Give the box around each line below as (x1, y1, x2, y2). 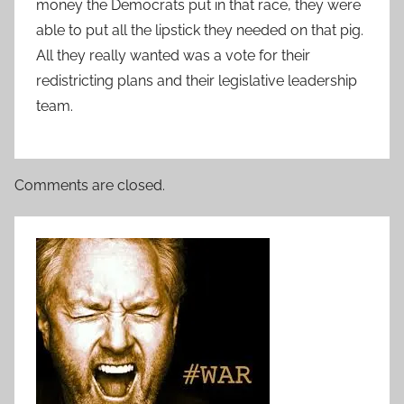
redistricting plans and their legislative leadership (36, 71, 357, 89)
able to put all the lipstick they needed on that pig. (36, 21, 363, 39)
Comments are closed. (14, 176, 165, 194)
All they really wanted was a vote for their (36, 46, 310, 64)
